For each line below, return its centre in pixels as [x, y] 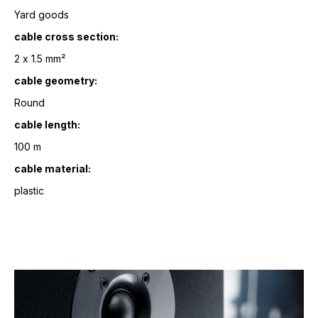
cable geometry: [56, 81]
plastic [29, 191]
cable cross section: [66, 37]
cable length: [47, 125]
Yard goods [42, 15]
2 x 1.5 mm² [40, 59]
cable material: [53, 169]
